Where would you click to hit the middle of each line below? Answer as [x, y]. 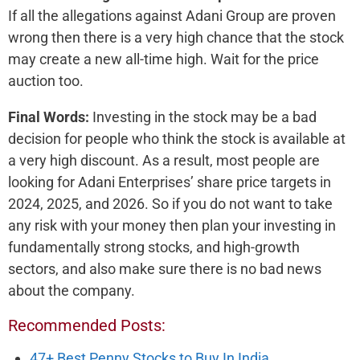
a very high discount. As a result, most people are [164, 160]
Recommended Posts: [87, 325]
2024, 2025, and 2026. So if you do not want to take [170, 203]
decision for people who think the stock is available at [177, 138]
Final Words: [49, 117]
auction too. [46, 80]
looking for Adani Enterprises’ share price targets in [170, 182]
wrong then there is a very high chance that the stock [176, 37]
